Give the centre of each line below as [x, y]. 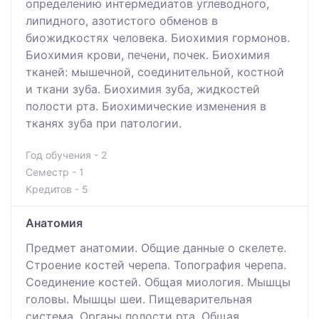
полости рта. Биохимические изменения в [146, 106]
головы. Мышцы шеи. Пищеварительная [139, 299]
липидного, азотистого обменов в [122, 20]
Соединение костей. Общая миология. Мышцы [158, 282]
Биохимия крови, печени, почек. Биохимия [148, 54]
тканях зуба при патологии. [104, 123]
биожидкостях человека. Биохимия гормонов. [158, 37]
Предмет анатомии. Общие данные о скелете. [156, 247]
